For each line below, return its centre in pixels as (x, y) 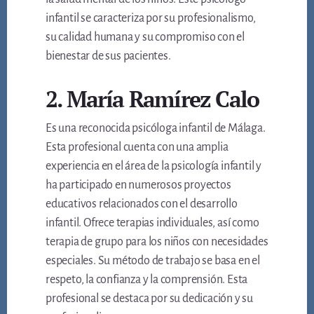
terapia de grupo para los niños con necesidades (157, 242)
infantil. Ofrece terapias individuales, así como (152, 223)
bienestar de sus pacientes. (108, 56)
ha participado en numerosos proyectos (138, 185)
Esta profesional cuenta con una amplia (137, 148)
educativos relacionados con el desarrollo (142, 204)
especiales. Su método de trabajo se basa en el (153, 261)
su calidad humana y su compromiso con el (145, 37)
